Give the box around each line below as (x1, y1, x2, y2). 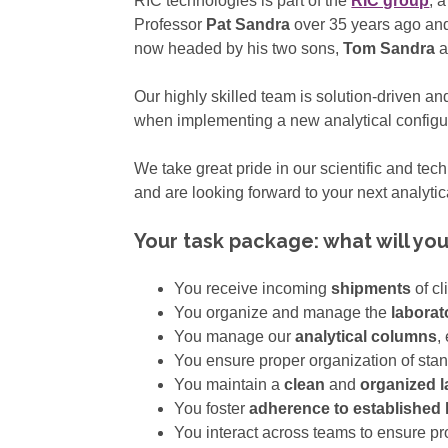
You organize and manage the (174, 304, 388, 322)
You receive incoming (174, 280, 328, 298)
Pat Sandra (206, 16, 291, 34)
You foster (174, 400, 246, 418)
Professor (134, 16, 207, 34)
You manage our (174, 328, 292, 346)
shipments (327, 280, 416, 298)
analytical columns (291, 328, 438, 346)
